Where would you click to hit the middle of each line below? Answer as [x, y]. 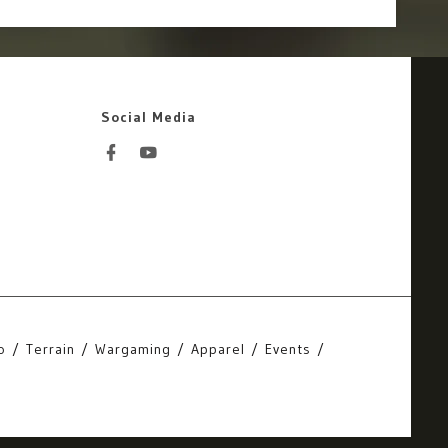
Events [288, 349]
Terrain [50, 349]
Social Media [148, 117]
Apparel [218, 349]
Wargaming [133, 349]
